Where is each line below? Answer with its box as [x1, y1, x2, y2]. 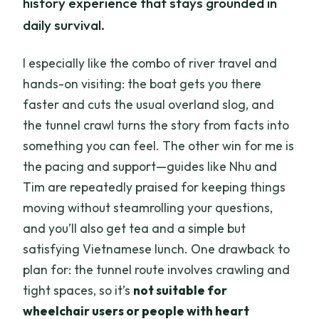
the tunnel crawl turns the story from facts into [23, 116, 290, 133]
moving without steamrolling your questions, [23, 199, 273, 216]
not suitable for [133, 281, 228, 298]
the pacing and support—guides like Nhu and [23, 157, 278, 174]
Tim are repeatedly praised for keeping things [23, 178, 286, 195]
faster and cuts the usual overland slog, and [23, 95, 275, 113]
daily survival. [23, 16, 105, 34]
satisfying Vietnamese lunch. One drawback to [23, 240, 291, 257]
